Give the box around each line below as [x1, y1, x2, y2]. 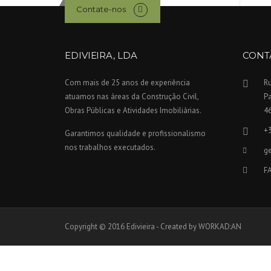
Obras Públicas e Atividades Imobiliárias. [65, 105, 201, 116]
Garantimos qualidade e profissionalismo [65, 128, 206, 139]
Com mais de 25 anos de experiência [65, 77, 190, 88]
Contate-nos [76, 4, 126, 14]
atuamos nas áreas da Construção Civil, [65, 91, 198, 102]
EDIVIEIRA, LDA [65, 50, 137, 62]
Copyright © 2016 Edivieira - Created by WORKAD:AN [65, 221, 241, 232]
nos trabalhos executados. [65, 142, 155, 153]
